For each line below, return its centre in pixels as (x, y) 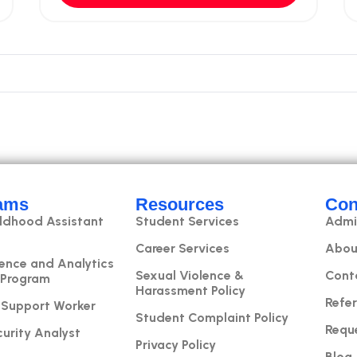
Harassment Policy (191, 290)
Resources (180, 204)
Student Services (188, 221)
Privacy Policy (176, 344)
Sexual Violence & (190, 275)
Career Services (183, 248)
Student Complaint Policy (212, 317)
